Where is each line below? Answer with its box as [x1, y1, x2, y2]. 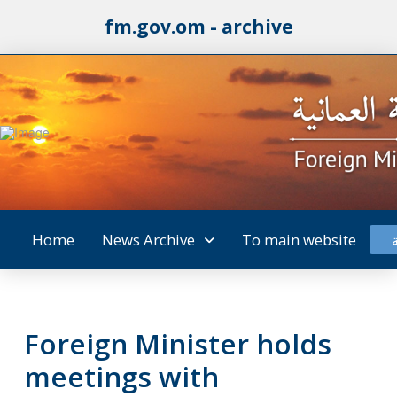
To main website [241, 229, 356, 250]
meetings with [23, 357, 219, 395]
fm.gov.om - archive [104, 14, 293, 39]
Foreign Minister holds [23, 324, 331, 362]
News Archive [101, 229, 195, 250]
